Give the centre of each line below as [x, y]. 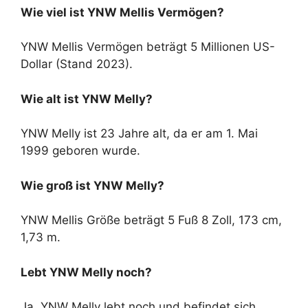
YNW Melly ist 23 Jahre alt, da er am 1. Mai [139, 134]
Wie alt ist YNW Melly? [87, 99]
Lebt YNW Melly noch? [86, 272]
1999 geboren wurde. [80, 151]
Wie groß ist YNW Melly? [92, 185]
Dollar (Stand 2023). [77, 64]
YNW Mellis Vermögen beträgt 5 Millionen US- [148, 47]
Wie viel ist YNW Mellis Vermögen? [122, 12]
